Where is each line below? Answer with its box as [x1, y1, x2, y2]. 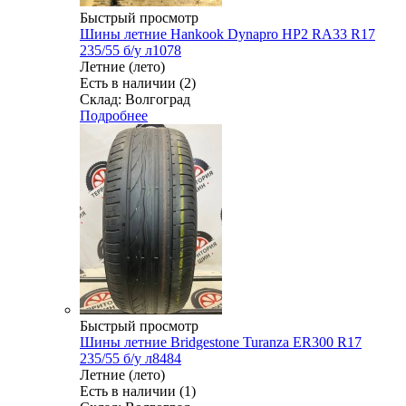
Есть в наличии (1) [80, 383, 196, 400]
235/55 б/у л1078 [80, 43, 181, 59]
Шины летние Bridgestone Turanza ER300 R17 [80, 334, 362, 351]
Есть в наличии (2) [80, 75, 196, 92]
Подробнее [80, 108, 148, 124]
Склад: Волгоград [80, 92, 190, 108]
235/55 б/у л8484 [80, 351, 181, 367]
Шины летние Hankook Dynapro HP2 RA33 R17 [80, 26, 375, 43]
